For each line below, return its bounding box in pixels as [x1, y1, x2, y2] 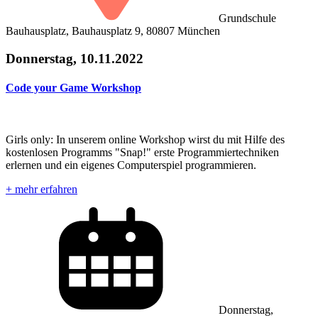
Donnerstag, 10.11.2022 [6, 50, 143, 66]
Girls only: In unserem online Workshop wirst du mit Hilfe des [6, 133, 285, 146]
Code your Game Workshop [6, 82, 141, 94]
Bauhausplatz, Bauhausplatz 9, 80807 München [6, 25, 220, 38]
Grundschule [219, 12, 276, 25]
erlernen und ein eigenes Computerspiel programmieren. [6, 159, 256, 172]
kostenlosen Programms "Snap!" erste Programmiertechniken [6, 146, 279, 159]
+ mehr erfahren [6, 183, 77, 196]
